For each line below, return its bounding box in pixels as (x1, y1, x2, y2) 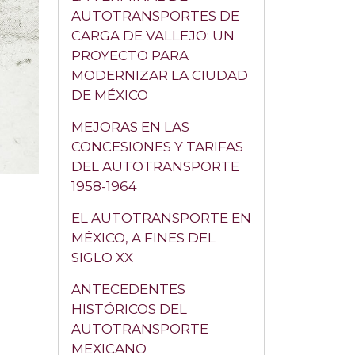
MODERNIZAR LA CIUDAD (71, 67, 248, 83)
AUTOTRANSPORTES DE (71, 8, 239, 24)
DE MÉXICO (71, 87, 148, 103)
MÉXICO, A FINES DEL (71, 230, 216, 246)
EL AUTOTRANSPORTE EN (71, 210, 251, 226)
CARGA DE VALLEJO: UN (71, 28, 235, 44)
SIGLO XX (71, 250, 133, 265)
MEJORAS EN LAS (71, 119, 189, 135)
